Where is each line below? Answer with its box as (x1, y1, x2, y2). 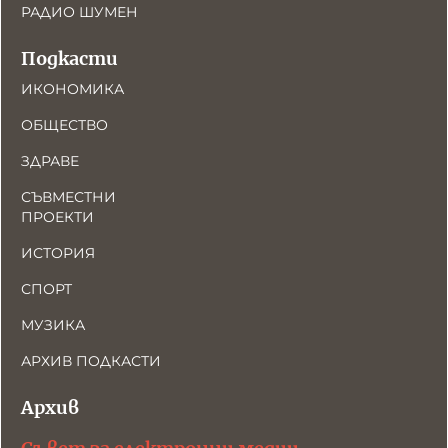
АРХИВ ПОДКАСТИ (21, 352, 161, 370)
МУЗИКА (21, 316, 85, 334)
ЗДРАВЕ (21, 152, 79, 170)
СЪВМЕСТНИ (21, 188, 116, 206)
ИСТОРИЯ (21, 244, 95, 262)
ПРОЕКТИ (21, 208, 94, 226)
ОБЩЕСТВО (21, 116, 108, 134)
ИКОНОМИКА (21, 80, 124, 98)
